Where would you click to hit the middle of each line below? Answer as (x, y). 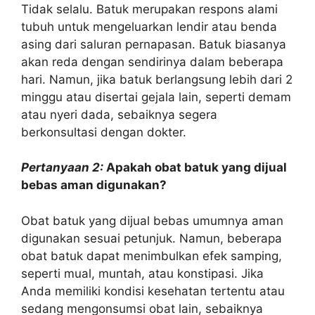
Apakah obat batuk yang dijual (195, 167)
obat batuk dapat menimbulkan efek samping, (152, 256)
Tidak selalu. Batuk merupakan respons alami (149, 9)
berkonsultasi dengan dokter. (104, 132)
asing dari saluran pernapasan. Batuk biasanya (154, 44)
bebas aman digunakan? (94, 185)
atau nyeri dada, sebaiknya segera (119, 114)
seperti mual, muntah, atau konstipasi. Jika (142, 273)
